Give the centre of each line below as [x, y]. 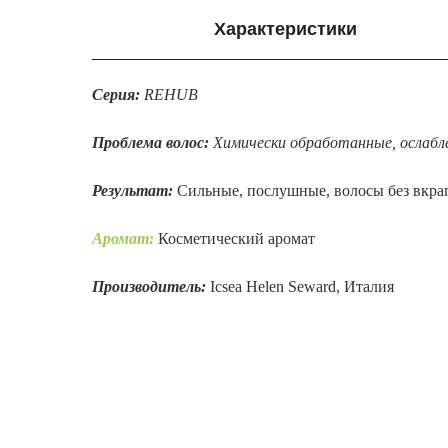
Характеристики [285, 29]
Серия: [118, 94]
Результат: [132, 190]
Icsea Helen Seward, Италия [302, 286]
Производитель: [151, 286]
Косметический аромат [236, 238]
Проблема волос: [152, 142]
